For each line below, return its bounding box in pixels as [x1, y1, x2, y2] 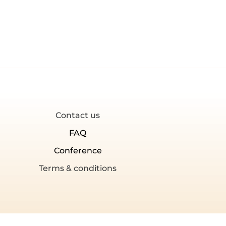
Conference [53, 145, 102, 155]
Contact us [55, 110, 100, 120]
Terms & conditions [39, 163, 117, 173]
